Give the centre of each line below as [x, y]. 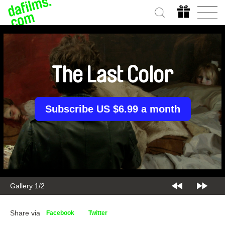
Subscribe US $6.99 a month [113, 109]
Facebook [60, 213]
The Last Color [113, 75]
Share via [25, 213]
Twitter [98, 213]
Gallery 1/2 [27, 186]
